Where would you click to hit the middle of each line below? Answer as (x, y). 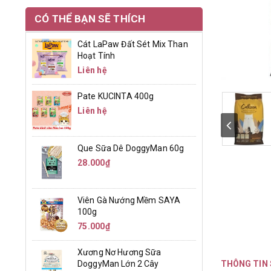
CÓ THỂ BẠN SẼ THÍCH (90, 19)
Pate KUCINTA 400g (116, 96)
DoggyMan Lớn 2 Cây (118, 264)
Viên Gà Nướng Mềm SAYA (129, 200)
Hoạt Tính (96, 56)
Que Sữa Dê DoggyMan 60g (131, 148)
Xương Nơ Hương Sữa (119, 252)
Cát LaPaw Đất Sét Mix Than (133, 44)
